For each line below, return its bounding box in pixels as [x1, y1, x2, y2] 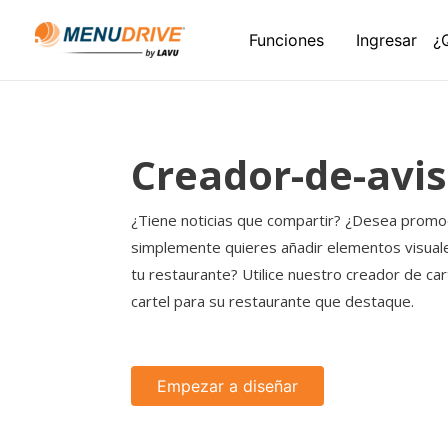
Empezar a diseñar [157, 376, 298, 396]
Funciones [249, 30, 324, 50]
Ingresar [356, 30, 417, 50]
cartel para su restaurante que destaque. [131, 291, 414, 311]
